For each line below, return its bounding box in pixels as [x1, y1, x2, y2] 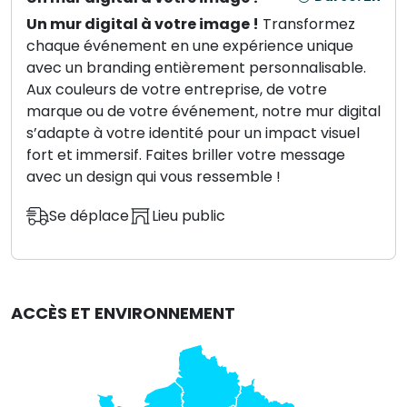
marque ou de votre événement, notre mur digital [26, 101, 381, 122]
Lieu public [152, 205, 225, 226]
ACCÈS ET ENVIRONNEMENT [11, 302, 235, 324]
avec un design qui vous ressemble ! [26, 166, 281, 187]
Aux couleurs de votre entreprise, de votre [26, 79, 327, 100]
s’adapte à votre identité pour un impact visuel [26, 123, 360, 144]
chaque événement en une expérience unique [26, 35, 353, 56]
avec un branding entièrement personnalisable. [26, 57, 366, 78]
